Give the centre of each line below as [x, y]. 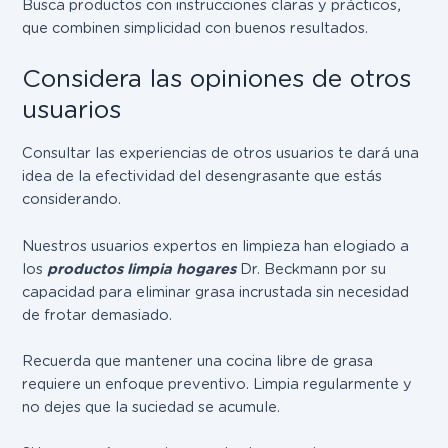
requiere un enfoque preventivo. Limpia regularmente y [217, 384]
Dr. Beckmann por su [311, 268]
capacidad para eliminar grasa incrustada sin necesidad [216, 291]
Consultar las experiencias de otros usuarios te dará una [221, 153]
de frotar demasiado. [97, 314]
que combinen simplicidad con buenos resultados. [195, 27]
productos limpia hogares [142, 268]
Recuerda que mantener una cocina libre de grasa [198, 361]
